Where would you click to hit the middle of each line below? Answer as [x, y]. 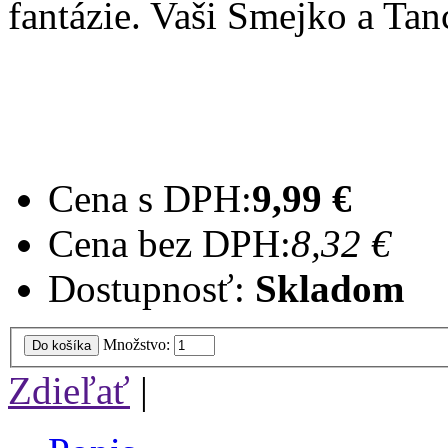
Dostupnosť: [146, 289]
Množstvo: [138, 345]
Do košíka [61, 346]
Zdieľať [69, 391]
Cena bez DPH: [169, 244]
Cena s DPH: [150, 199]
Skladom [329, 289]
